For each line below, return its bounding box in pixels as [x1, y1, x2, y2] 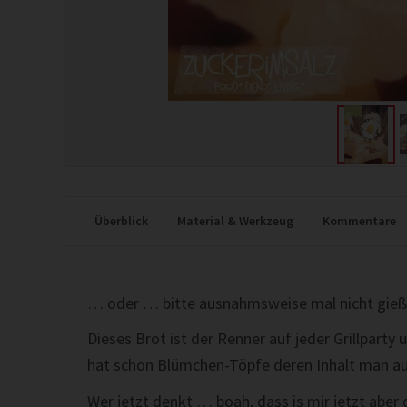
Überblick [94, 212, 148, 229]
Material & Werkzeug [177, 212, 293, 229]
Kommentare [323, 212, 396, 229]
